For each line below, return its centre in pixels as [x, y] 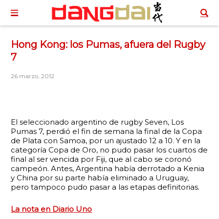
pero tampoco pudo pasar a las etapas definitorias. [105, 187]
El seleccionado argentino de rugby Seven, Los [98, 122]
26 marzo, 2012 [33, 76]
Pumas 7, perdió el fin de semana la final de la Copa [107, 131]
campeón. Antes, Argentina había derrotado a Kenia [108, 168]
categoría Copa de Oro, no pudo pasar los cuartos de [109, 150]
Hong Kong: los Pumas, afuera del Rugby [108, 44]
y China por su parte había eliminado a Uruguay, [100, 178]
